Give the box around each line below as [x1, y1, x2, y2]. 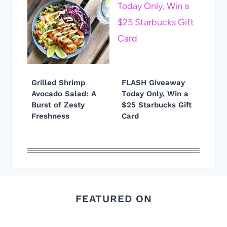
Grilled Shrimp [31, 78, 85, 88]
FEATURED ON [75, 193, 152, 205]
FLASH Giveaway [122, 78, 185, 88]
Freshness [31, 111, 69, 121]
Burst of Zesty [31, 100, 85, 110]
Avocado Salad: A [31, 89, 96, 99]
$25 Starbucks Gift [122, 100, 192, 110]
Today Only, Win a [122, 89, 188, 99]
